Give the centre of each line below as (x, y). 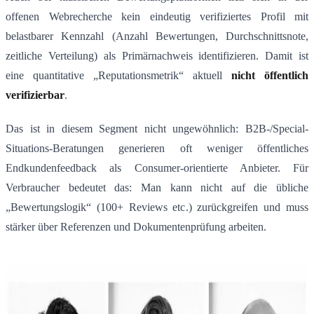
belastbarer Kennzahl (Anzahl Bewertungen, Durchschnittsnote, (157, 36)
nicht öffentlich (270, 76)
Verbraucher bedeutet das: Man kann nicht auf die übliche (157, 188)
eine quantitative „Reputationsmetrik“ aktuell (118, 76)
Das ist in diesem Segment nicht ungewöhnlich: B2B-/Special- (157, 129)
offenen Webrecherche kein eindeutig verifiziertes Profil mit (157, 17)
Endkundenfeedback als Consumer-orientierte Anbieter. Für (157, 168)
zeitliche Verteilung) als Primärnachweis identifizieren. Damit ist (157, 56)
